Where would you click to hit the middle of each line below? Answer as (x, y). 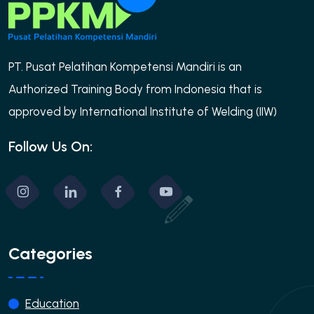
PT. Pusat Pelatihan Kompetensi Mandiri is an (125, 66)
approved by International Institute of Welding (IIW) (143, 111)
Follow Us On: (50, 146)
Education (52, 303)
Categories (50, 253)
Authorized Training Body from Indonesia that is (135, 89)
